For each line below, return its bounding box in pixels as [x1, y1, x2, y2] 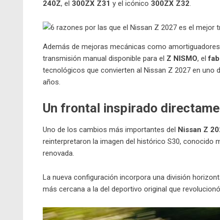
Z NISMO [166, 54, 197, 63]
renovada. [43, 149, 74, 158]
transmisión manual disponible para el [43, 54, 166, 63]
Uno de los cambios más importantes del [43, 125, 178, 135]
